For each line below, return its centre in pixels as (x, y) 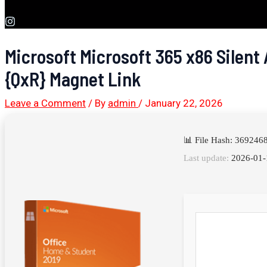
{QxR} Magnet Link (73, 78)
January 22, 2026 (184, 103)
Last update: (206, 158)
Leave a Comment (45, 103)
